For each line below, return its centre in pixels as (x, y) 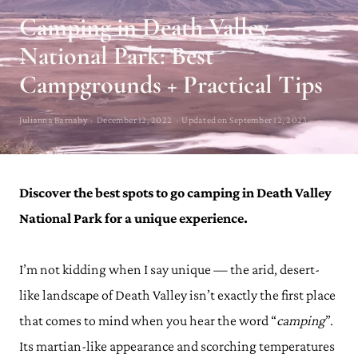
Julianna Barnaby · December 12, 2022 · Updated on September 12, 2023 (163, 120)
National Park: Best (117, 56)
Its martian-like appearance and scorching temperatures (177, 346)
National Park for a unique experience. (135, 218)
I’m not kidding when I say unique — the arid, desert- (169, 269)
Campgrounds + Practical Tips (171, 84)
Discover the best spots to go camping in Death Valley (175, 193)
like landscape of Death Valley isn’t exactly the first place (177, 295)
